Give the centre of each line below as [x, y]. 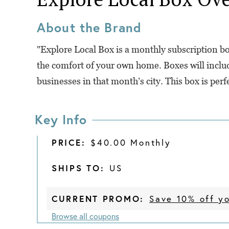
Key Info [61, 119]
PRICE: [69, 142]
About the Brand [89, 27]
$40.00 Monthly [131, 142]
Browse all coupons [85, 216]
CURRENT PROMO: [98, 199]
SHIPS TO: [78, 168]
